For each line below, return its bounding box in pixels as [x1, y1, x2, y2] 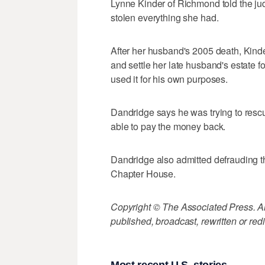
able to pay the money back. [111, 119, 226, 134]
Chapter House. [111, 167, 176, 181]
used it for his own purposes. [111, 72, 228, 86]
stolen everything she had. [111, 11, 219, 25]
